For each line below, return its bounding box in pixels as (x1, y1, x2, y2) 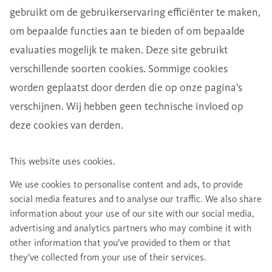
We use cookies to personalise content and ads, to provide (10, 178, 243, 190)
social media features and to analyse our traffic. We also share (10, 193, 262, 205)
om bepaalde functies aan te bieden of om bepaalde (10, 24, 245, 38)
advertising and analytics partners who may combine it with (10, 222, 251, 234)
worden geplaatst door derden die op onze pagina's (10, 81, 242, 94)
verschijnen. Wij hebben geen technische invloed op (10, 100, 243, 113)
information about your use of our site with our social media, (10, 208, 254, 219)
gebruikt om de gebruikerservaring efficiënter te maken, (10, 5, 260, 19)
